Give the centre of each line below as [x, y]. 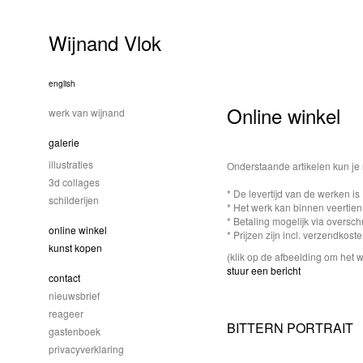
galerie [64, 142]
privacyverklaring [86, 349]
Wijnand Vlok [105, 43]
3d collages [74, 182]
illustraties [71, 164]
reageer [66, 313]
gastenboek [75, 331]
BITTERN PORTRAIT [290, 328]
